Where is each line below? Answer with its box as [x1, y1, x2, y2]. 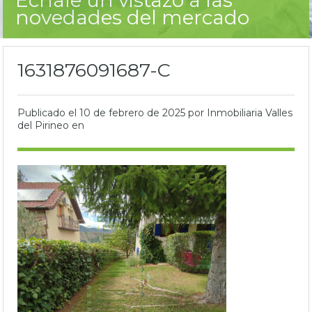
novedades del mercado [15, 5, 249, 29]
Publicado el [17, 106, 79, 119]
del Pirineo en [17, 118, 84, 132]
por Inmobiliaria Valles [188, 106, 292, 119]
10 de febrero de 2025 [79, 106, 188, 119]
